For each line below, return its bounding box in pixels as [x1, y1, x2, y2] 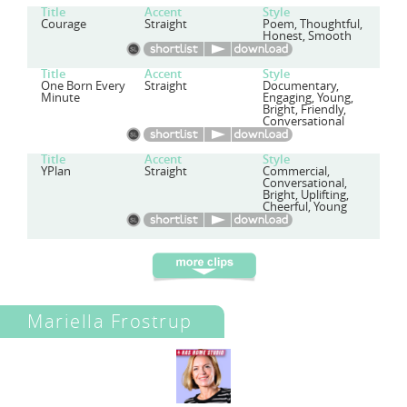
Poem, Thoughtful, [262, 16, 362, 32]
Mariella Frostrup [27, 309, 193, 333]
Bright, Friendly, [262, 102, 346, 117]
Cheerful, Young [262, 199, 347, 214]
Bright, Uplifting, [262, 187, 349, 203]
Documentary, [262, 78, 339, 94]
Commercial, [262, 164, 330, 179]
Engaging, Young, [262, 90, 353, 105]
